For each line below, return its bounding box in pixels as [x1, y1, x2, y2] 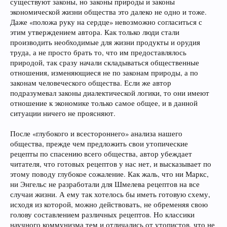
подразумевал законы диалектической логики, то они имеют [10, 88, 209, 98]
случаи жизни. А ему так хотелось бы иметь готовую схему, [10, 190, 210, 199]
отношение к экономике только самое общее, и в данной [10, 98, 198, 108]
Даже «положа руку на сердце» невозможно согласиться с [10, 17, 202, 27]
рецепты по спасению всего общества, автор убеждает [10, 149, 192, 159]
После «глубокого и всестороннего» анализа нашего [10, 129, 182, 138]
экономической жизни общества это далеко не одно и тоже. [10, 7, 207, 17]
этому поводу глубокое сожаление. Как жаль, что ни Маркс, [10, 169, 209, 179]
